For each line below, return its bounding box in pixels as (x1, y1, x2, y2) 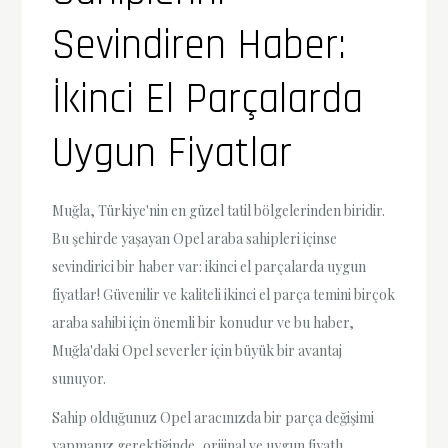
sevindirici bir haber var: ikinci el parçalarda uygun (52, 256, 367, 276)
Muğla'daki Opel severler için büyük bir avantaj (52, 340, 343, 360)
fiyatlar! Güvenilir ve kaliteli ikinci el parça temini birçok (52, 284, 396, 304)
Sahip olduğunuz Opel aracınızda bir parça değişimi (52, 408, 375, 427)
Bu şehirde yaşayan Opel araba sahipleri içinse (52, 228, 338, 248)
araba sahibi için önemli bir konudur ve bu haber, (52, 312, 355, 332)
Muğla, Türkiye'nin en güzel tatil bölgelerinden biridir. (52, 200, 386, 220)
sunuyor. (52, 368, 107, 388)
